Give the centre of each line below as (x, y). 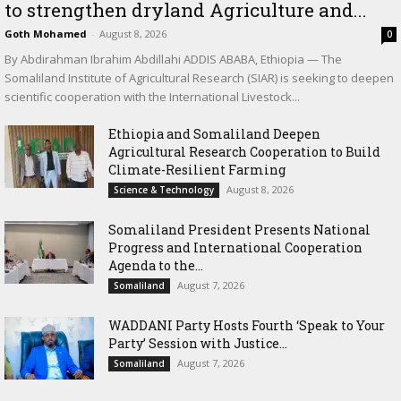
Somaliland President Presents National (239, 230)
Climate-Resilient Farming (197, 170)
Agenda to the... (156, 266)
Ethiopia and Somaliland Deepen (214, 134)
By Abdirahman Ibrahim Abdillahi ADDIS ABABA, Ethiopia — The (173, 60)
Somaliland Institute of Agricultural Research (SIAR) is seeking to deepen (199, 78)
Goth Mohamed (46, 34)
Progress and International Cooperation (235, 248)
